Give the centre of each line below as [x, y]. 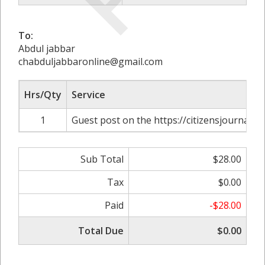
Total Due [101, 230]
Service [88, 94]
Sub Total [102, 159]
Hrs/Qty [43, 94]
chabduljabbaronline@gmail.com [91, 61]
